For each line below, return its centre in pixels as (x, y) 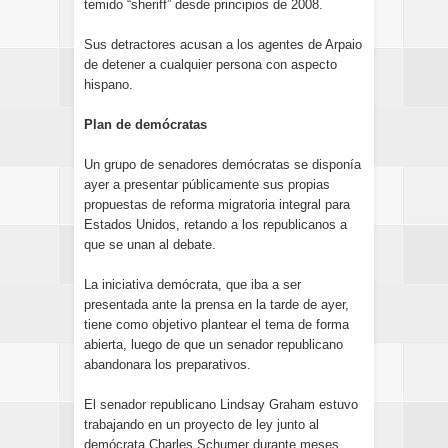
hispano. (108, 84)
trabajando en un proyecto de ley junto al (201, 424)
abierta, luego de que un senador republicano (213, 344)
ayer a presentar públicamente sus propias (207, 184)
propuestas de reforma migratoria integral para (217, 204)
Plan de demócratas (145, 124)
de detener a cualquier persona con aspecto (210, 64)
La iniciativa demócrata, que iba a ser (192, 284)
